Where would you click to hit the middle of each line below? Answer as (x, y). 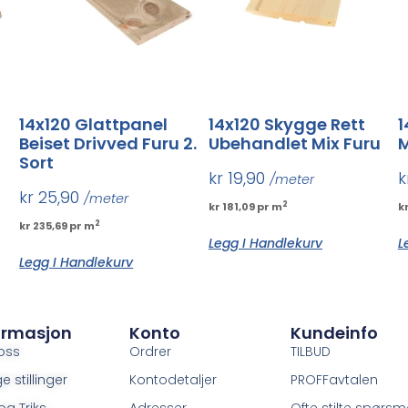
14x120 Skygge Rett (287, 124)
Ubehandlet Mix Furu (295, 143)
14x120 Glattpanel (94, 124)
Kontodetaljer (173, 380)
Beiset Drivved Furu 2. (108, 143)
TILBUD (310, 352)
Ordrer (150, 352)
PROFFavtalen (334, 380)
